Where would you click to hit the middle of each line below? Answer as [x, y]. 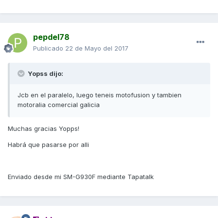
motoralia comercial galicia [59, 105]
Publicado [49, 48]
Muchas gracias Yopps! [44, 129]
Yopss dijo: [45, 74]
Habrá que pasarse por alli [48, 145]
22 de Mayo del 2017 [97, 48]
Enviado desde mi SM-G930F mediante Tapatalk [81, 177]
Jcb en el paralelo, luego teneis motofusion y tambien [100, 95]
